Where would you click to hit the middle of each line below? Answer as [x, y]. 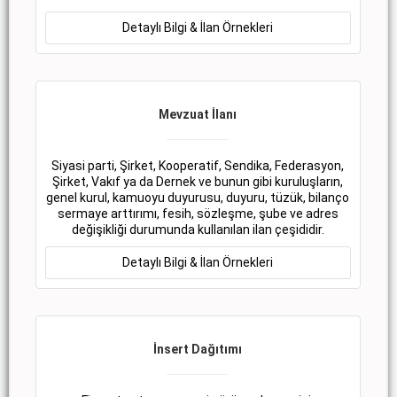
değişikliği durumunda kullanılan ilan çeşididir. [198, 230]
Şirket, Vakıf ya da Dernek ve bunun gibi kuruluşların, [198, 182]
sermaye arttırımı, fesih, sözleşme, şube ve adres [198, 214]
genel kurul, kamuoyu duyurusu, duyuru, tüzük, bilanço [198, 198]
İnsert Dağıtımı [198, 350]
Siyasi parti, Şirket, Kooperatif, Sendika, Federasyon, [198, 166]
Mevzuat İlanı [198, 115]
